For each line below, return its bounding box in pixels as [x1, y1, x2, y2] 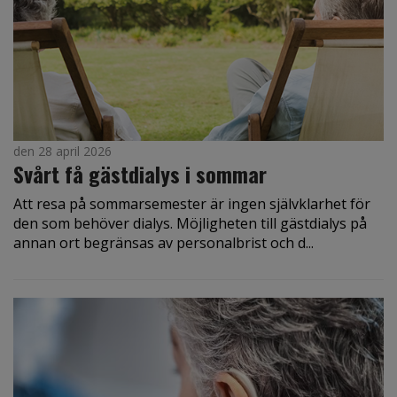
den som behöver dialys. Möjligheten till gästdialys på [13, 214, 367, 234]
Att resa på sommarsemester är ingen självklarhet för [13, 194, 370, 214]
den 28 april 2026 [13, 143, 112, 160]
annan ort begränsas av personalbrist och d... [13, 233, 314, 253]
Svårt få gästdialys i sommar [13, 158, 267, 191]
